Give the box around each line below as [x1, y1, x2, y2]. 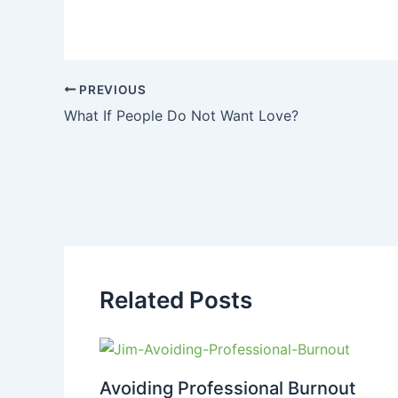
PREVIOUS [76, 82, 147, 97]
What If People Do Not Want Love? [64, 106, 298, 124]
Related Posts [99, 286, 252, 314]
